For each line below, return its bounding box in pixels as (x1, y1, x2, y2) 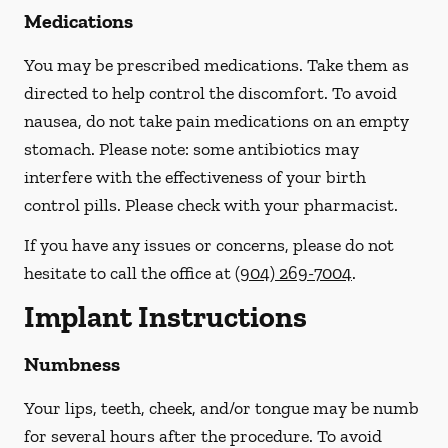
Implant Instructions (24, 299, 307, 335)
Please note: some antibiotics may (99, 138, 359, 160)
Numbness (24, 352, 120, 376)
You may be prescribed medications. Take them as (24, 54, 409, 76)
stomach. (24, 138, 99, 160)
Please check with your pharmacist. (121, 194, 398, 216)
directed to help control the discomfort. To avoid (24, 82, 397, 104)
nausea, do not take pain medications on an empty (24, 110, 409, 132)
